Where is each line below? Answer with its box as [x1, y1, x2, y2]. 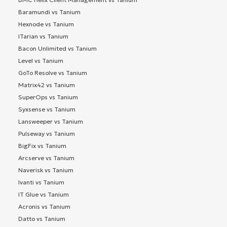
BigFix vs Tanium [18, 142, 66, 150]
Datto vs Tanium [18, 215, 65, 223]
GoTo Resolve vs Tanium [18, 69, 87, 77]
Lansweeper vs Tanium [18, 118, 83, 126]
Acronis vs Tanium [18, 203, 70, 211]
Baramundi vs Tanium [18, 8, 81, 16]
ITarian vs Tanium [18, 32, 68, 41]
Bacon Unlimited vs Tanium [18, 45, 97, 53]
